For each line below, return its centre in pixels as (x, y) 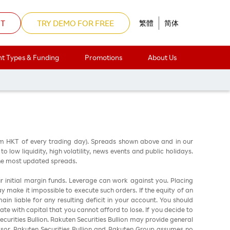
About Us (162, 57)
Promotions (103, 57)
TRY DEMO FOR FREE (75, 23)
